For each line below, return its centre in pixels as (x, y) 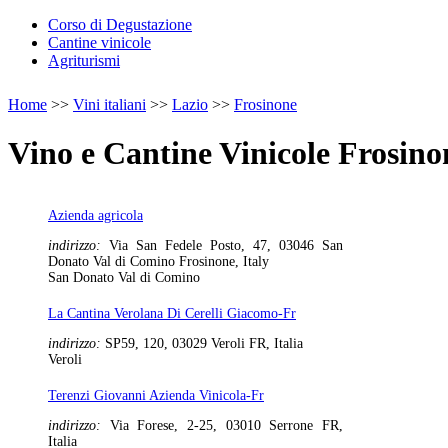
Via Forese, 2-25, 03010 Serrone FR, (226, 425)
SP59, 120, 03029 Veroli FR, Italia (204, 343)
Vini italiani (109, 104)
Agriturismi (84, 60)
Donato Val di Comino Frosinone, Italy (158, 261)
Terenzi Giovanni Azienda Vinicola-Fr (156, 395)
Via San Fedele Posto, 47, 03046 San (226, 245)
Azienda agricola (95, 215)
